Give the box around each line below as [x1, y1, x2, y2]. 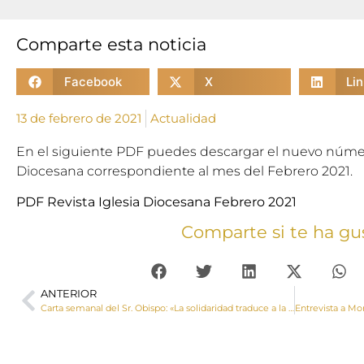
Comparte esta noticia [16, 34, 206, 54]
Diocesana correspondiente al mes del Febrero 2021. [16, 163, 353, 179]
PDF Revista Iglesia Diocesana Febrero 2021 [16, 194, 297, 210]
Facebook [63, 73, 122, 89]
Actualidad [150, 110, 216, 126]
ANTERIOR [41, 288, 97, 301]
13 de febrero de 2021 [16, 110, 141, 126]
